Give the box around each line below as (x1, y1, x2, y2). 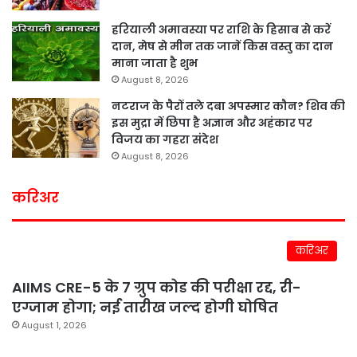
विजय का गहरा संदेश (112, 131, 218, 148)
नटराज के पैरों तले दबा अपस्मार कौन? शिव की (112, 98, 345, 115)
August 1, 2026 (22, 319, 87, 332)
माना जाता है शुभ (112, 55, 198, 72)
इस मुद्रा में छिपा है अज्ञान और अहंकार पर (112, 115, 312, 131)
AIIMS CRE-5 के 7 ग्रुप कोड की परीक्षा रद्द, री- (12, 277, 301, 298)
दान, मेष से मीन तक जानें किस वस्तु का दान (112, 38, 333, 55)
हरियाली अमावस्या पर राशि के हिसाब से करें (112, 22, 331, 38)
